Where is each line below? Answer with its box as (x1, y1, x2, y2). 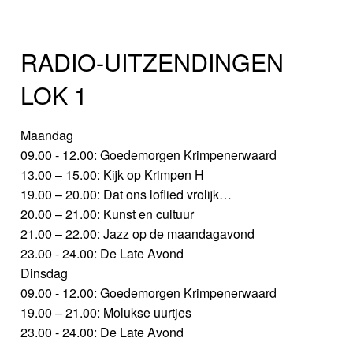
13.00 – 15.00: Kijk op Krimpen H (20, 165, 205, 184)
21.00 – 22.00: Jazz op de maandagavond (20, 224, 255, 243)
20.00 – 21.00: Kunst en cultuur (20, 204, 195, 223)
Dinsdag (20, 263, 69, 282)
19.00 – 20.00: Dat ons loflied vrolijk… (20, 184, 232, 203)
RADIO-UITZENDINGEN (20, 43, 284, 79)
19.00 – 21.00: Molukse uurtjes (20, 303, 192, 321)
